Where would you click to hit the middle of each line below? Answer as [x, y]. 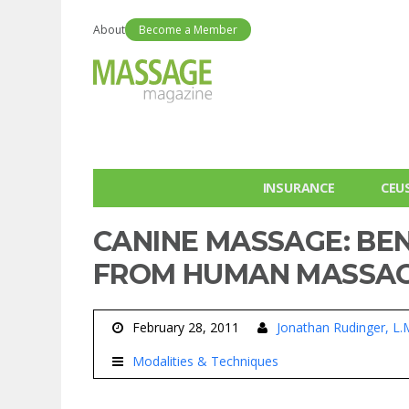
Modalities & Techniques [205, 361]
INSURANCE [299, 188]
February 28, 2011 [186, 327]
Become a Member [188, 30]
